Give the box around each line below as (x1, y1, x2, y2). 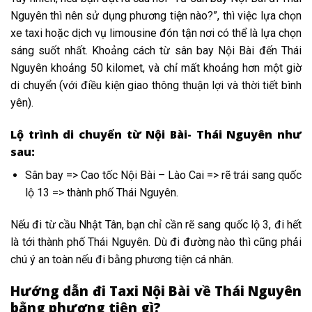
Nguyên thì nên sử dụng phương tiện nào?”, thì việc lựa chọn (10, 9, 302, 23)
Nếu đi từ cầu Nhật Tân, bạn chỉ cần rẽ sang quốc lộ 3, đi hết (10, 217, 302, 231)
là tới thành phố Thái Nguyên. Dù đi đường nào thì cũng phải (10, 235, 302, 249)
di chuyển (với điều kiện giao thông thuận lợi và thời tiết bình (10, 79, 302, 93)
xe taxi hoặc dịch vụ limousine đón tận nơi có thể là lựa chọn (10, 26, 302, 40)
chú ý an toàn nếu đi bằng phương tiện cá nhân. (10, 252, 233, 266)
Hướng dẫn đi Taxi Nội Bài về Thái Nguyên (10, 281, 302, 300)
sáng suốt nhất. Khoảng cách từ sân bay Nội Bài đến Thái (10, 44, 302, 58)
